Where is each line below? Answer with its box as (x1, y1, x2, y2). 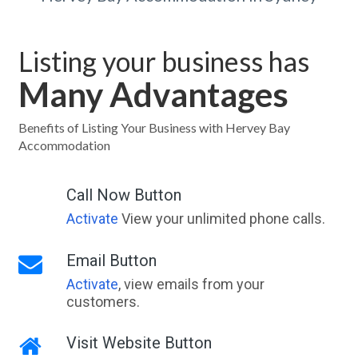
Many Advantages (18, 74, 288, 114)
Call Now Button (66, 185, 181, 205)
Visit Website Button (66, 333, 212, 352)
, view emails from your (117, 276, 265, 292)
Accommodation (18, 137, 110, 153)
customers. (66, 293, 140, 310)
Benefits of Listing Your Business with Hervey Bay (18, 120, 290, 135)
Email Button (66, 251, 157, 270)
